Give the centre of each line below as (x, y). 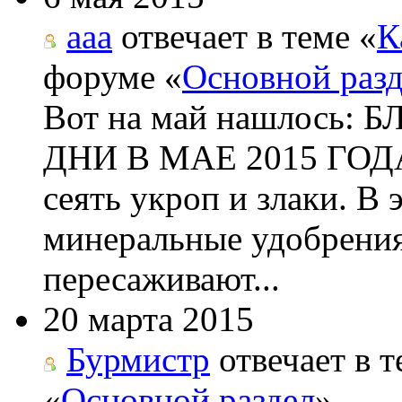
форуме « (113, 76)
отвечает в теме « (245, 36)
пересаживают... (162, 278)
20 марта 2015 (149, 319)
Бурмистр (138, 359)
